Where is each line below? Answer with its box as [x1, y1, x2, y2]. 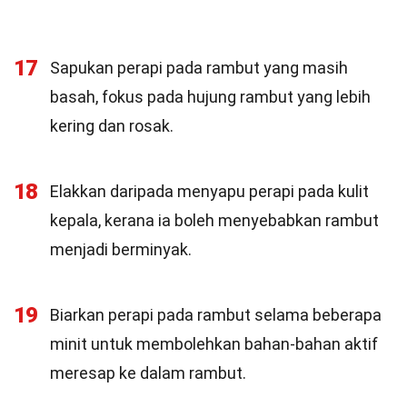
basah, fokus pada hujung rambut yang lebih [50, 87, 371, 106]
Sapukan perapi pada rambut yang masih [50, 58, 348, 77]
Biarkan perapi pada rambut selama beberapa [50, 305, 382, 324]
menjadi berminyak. [50, 240, 192, 259]
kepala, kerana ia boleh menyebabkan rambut [50, 211, 379, 230]
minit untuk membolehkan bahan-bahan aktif [50, 334, 378, 353]
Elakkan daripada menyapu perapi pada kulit [50, 182, 369, 201]
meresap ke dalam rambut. [50, 363, 246, 382]
